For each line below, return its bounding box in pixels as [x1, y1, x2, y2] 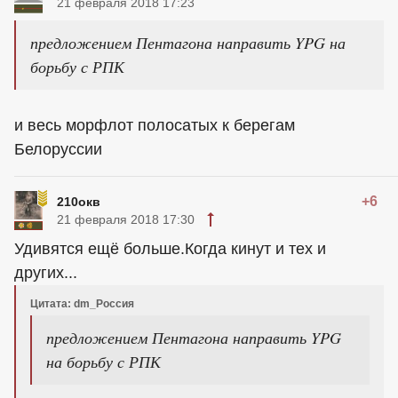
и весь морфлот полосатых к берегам [14, 116, 295, 134]
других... [14, 264, 77, 282]
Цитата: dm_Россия [30, 298, 134, 310]
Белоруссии [14, 140, 102, 158]
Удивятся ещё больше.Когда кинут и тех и [14, 240, 326, 258]
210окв [57, 195, 100, 209]
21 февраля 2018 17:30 [57, 212, 195, 227]
